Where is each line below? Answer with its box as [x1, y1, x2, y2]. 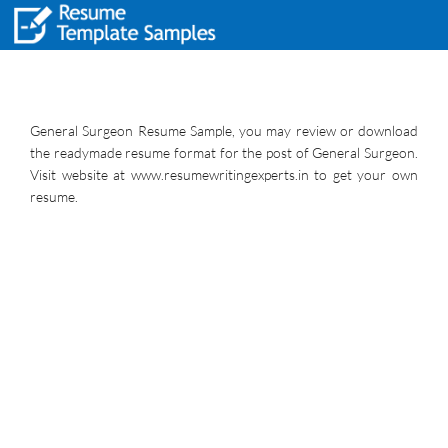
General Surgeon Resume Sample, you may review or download [30, 122, 418, 139]
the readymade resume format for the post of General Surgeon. [30, 144, 418, 161]
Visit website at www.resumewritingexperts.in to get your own [30, 166, 418, 183]
